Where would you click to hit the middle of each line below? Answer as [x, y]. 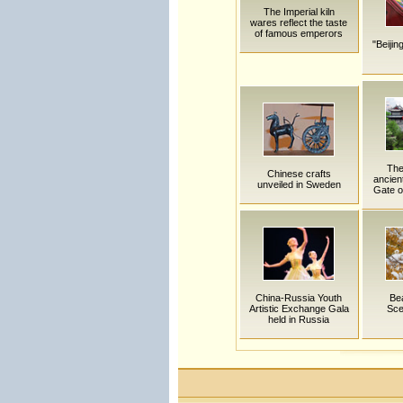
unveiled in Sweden [299, 184]
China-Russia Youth [299, 298]
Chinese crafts [299, 174]
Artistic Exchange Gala [299, 309]
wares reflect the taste [299, 22]
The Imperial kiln [299, 12]
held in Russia [299, 319]
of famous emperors [299, 33]
